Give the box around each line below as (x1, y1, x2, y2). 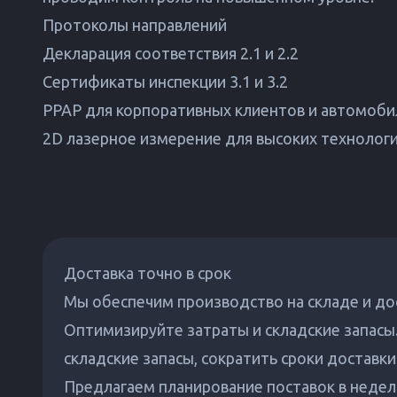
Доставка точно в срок (64, 264, 231, 282)
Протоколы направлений (43, 16, 227, 34)
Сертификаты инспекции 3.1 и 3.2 (43, 73, 288, 90)
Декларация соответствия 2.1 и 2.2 (43, 44, 299, 62)
